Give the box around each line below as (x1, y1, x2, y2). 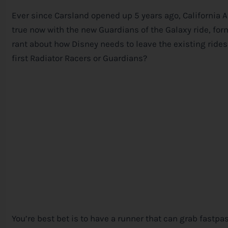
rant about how (12, 39, 72, 49)
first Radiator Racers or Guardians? (12, 53, 147, 64)
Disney (72, 39, 98, 49)
